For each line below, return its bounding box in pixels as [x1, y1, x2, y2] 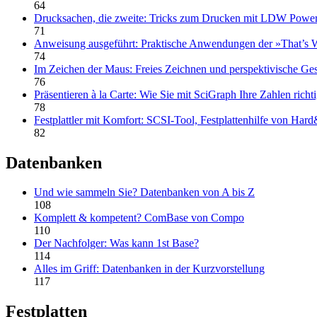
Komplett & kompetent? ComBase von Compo [34, 212, 244, 224]
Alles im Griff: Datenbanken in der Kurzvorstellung [34, 263, 265, 275]
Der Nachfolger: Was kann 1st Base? [34, 237, 199, 250]
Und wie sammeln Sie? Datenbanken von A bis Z [34, 186, 255, 199]
